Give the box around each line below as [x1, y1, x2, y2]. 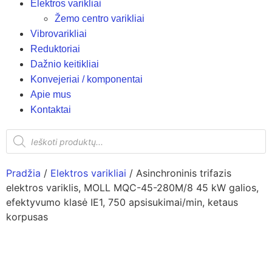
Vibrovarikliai [30, 29, 87, 39]
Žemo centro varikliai [55, 13, 144, 24]
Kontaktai [30, 104, 71, 115]
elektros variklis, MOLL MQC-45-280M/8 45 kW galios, [6, 182, 259, 194]
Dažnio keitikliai [30, 59, 99, 69]
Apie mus [30, 89, 71, 100]
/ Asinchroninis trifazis [126, 167, 231, 179]
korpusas [6, 211, 48, 223]
